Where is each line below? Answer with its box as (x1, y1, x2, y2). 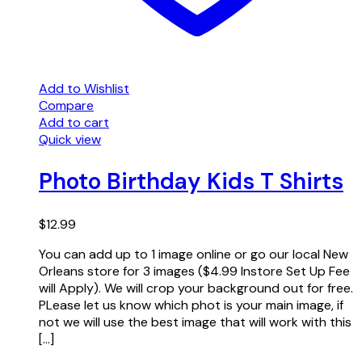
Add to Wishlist (39, 80, 129, 98)
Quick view (39, 131, 101, 149)
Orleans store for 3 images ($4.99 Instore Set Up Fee (39, 262, 350, 280)
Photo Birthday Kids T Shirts (39, 166, 343, 197)
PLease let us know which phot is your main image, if (39, 296, 343, 314)
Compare (39, 97, 94, 115)
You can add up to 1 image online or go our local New (39, 245, 348, 263)
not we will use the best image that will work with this (39, 313, 351, 330)
